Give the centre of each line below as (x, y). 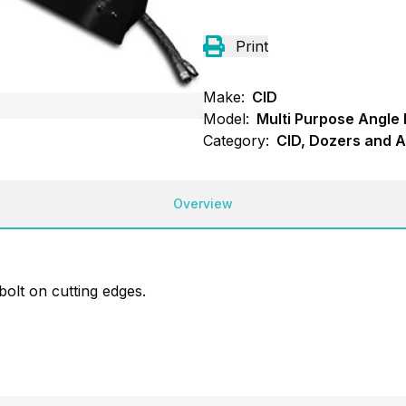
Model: (226, 118)
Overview (203, 203)
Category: (236, 140)
